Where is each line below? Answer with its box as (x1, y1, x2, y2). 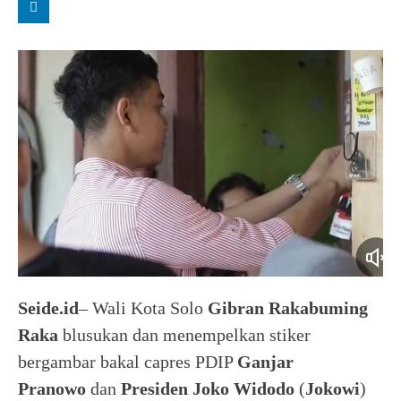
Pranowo (18, 378, 86, 398)
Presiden (121, 378, 188, 398)
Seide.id (18, 297, 79, 318)
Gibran (208, 297, 264, 318)
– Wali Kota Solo (79, 297, 208, 318)
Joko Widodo (192, 378, 294, 398)
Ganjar (237, 351, 294, 371)
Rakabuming (269, 297, 368, 318)
